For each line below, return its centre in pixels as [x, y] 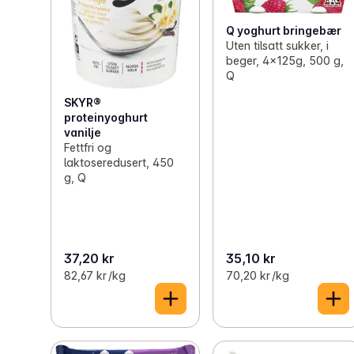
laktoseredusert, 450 [119, 162]
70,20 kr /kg [258, 276]
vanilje [83, 132]
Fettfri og [88, 147]
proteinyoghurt [106, 117]
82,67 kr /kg [95, 276]
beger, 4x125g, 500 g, [285, 60]
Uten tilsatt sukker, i [278, 45]
